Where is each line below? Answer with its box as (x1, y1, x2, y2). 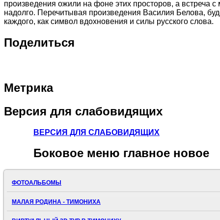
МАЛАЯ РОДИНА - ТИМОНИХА (12, 198, 101, 206)
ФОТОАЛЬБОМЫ (12, 179, 61, 187)
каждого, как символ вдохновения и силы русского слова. (4, 17, 214, 26)
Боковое (33, 146, 83, 160)
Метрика (4, 81, 53, 94)
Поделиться (4, 35, 75, 49)
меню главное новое (83, 146, 209, 160)
